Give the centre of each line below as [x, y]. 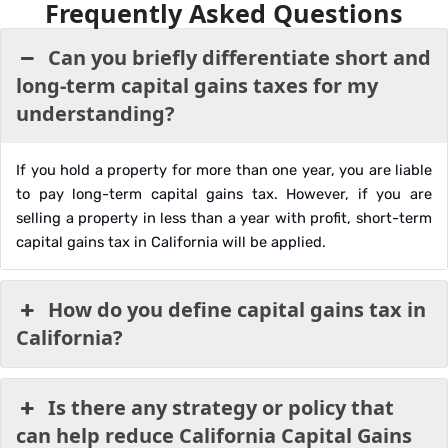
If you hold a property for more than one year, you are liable [224, 170]
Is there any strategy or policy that [221, 407]
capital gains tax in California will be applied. [171, 242]
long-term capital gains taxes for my [197, 85]
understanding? [95, 113]
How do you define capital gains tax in [237, 309]
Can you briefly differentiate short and [240, 57]
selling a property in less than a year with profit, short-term [224, 218]
